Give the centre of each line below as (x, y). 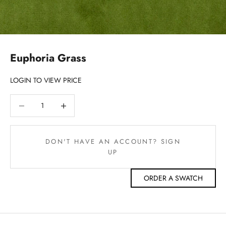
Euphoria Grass (48, 58)
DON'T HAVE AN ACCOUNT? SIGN (113, 142)
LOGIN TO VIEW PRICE (46, 80)
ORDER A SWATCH (173, 178)
